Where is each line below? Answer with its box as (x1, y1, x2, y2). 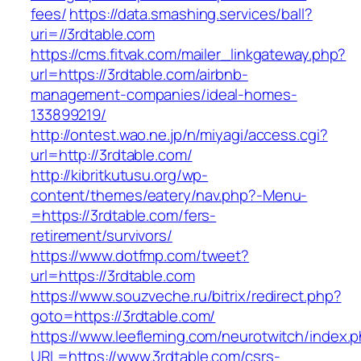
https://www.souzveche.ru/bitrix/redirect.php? (31, 285, 342, 307)
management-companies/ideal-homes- (31, 84, 297, 106)
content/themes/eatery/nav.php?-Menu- (31, 185, 308, 206)
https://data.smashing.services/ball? (69, 3, 313, 25)
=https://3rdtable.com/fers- (31, 205, 217, 226)
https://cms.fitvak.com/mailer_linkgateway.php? (31, 44, 346, 65)
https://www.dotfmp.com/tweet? (31, 245, 250, 267)
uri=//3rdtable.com (31, 23, 156, 45)
